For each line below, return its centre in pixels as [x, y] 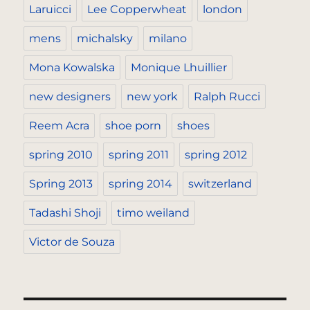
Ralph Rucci [227, 97]
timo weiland [154, 213]
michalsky [105, 39]
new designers [70, 97]
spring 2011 [139, 155]
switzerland [220, 184]
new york [153, 97]
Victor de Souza [72, 242]
